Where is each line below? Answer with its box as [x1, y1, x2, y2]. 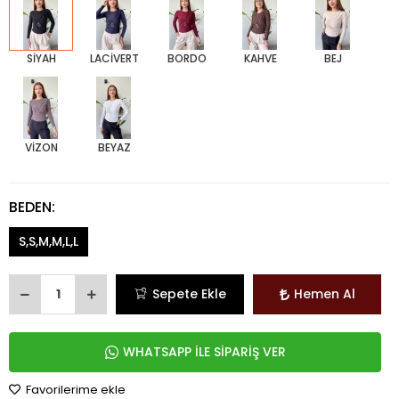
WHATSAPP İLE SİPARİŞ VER [122, 343, 286, 361]
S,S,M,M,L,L [19, 232, 78, 250]
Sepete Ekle [152, 285, 227, 303]
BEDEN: [9, 197, 55, 217]
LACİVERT [89, 51, 139, 66]
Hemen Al [293, 285, 355, 303]
